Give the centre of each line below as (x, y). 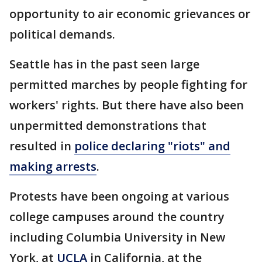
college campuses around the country (117, 217)
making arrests (53, 166)
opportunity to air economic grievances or (130, 14)
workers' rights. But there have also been (127, 105)
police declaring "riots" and (152, 146)
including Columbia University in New (117, 237)
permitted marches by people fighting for (128, 85)
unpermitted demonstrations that (108, 125)
